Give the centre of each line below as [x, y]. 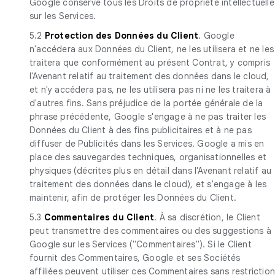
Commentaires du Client [99, 217]
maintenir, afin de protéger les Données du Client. [133, 197]
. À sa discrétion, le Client [207, 217]
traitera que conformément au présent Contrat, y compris [150, 62]
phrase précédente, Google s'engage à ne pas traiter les [148, 116]
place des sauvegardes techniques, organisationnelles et [148, 157]
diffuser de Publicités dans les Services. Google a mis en [147, 143]
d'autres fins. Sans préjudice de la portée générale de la [146, 103]
